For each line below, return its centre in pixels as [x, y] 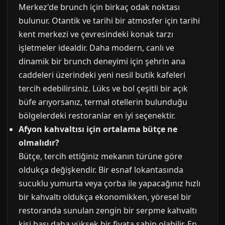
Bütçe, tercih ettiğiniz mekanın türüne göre [100, 156]
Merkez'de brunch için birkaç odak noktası [99, 7]
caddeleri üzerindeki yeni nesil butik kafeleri [102, 75]
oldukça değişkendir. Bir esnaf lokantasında [101, 170]
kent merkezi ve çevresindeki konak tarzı [96, 34]
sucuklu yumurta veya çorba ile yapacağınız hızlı [109, 183]
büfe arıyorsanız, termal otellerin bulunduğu [103, 102]
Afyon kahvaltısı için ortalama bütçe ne [98, 129]
